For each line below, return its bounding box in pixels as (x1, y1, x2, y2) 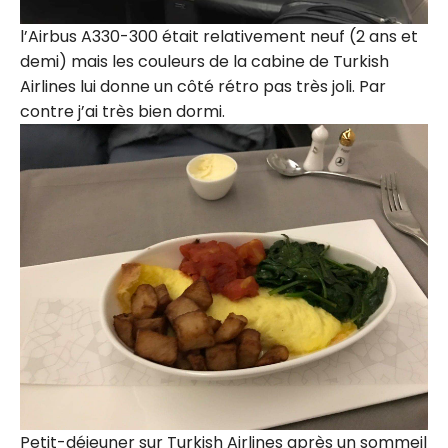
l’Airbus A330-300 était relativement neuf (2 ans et (20, 24, 418, 48)
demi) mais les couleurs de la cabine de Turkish (20, 49, 389, 73)
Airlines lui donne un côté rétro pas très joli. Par (20, 74, 386, 98)
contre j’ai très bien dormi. (20, 99, 225, 123)
